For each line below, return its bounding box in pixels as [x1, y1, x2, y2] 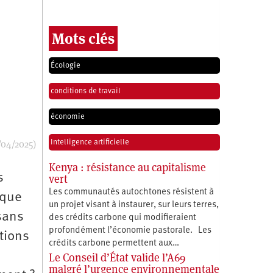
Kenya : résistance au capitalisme [48, 160, 206, 174]
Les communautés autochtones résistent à [48, 187, 214, 197]
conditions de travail [50, 87, 121, 95]
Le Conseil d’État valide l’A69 [48, 250, 185, 264]
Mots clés [51, 29, 115, 48]
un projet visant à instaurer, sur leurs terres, [48, 200, 219, 210]
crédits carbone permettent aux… [48, 238, 179, 248]
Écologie [50, 61, 80, 69]
